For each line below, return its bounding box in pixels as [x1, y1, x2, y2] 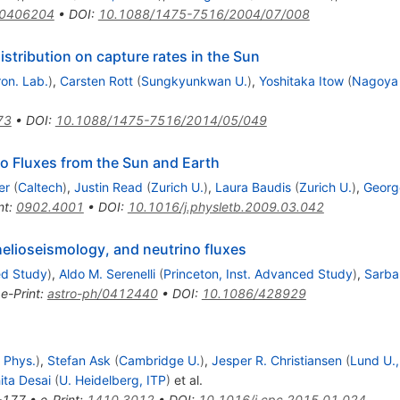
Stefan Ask [46, 352, 111, 368]
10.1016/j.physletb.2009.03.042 [127, 198, 324, 214]
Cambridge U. [118, 352, 200, 368]
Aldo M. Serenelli [58, 265, 155, 281]
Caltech [17, 179, 62, 195]
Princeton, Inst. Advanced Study [162, 265, 353, 281]
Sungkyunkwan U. [140, 72, 247, 88]
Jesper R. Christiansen [211, 352, 342, 368]
